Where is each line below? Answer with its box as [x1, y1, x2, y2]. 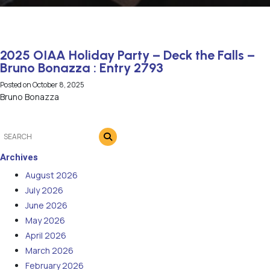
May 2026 [25, 214, 65, 226]
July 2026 [25, 184, 63, 196]
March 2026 [25, 244, 74, 256]
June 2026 [25, 199, 67, 211]
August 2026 [25, 169, 78, 181]
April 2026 [25, 229, 66, 241]
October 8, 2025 [33, 80, 84, 90]
